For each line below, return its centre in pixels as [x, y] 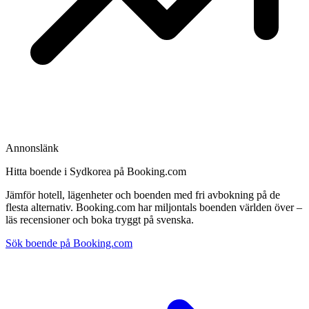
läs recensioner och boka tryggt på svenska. [100, 220]
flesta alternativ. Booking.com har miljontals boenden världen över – [154, 208]
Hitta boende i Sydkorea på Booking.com [96, 172]
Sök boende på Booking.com [69, 243]
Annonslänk [32, 148]
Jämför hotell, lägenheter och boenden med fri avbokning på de [143, 195]
